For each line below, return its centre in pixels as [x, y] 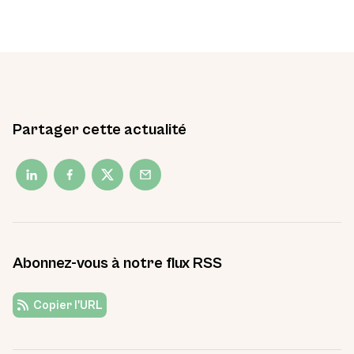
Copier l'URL [68, 305]
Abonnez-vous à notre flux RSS [117, 264]
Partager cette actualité [100, 130]
